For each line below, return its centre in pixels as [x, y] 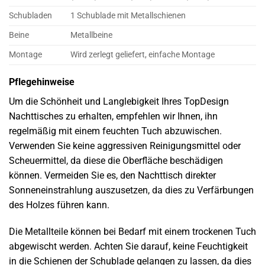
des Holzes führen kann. [59, 205]
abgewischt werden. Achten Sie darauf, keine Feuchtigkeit [128, 247]
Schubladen [30, 15]
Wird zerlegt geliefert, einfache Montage [143, 54]
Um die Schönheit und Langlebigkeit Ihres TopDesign [119, 101]
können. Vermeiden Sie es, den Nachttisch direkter [112, 175]
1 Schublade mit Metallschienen [128, 15]
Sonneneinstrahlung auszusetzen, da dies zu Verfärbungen [131, 190]
